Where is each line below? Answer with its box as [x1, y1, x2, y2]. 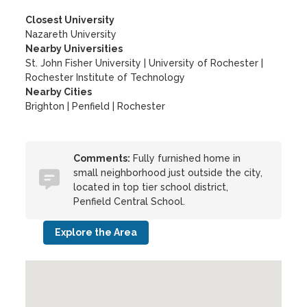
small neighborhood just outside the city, [73, 167, 263, 178]
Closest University [25, 14, 115, 25]
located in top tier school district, [73, 182, 229, 193]
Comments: [73, 153, 131, 164]
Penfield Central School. [73, 196, 186, 207]
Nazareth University [25, 29, 117, 40]
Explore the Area [55, 227, 138, 238]
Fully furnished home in [130, 153, 241, 164]
